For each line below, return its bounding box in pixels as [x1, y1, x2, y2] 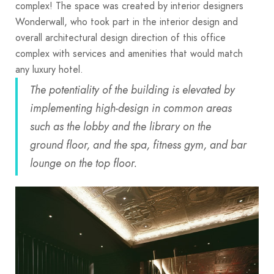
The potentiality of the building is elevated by [30, 81, 235, 97]
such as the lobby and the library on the [30, 118, 211, 134]
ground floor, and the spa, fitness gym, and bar [30, 136, 246, 152]
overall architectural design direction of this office [15, 30, 226, 45]
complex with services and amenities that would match [15, 46, 243, 61]
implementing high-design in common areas [30, 100, 232, 116]
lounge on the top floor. [30, 155, 137, 171]
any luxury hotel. [15, 62, 86, 76]
